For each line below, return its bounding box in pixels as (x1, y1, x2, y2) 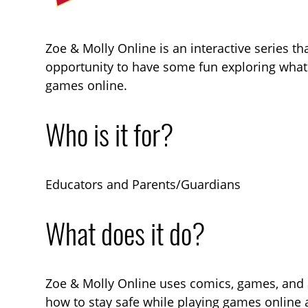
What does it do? (45, 214, 206, 254)
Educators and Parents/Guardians (45, 175, 241, 192)
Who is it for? (45, 115, 174, 154)
